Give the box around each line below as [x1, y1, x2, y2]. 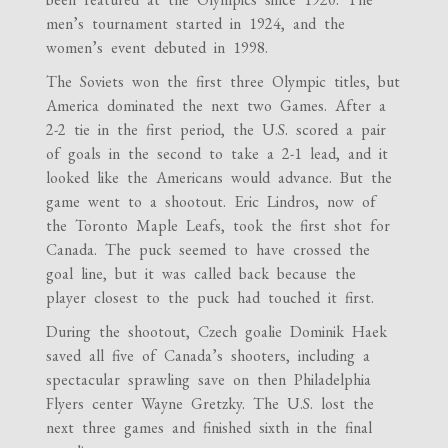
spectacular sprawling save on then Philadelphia [46, 369, 372, 390]
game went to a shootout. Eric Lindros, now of [46, 191, 377, 212]
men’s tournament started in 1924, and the [46, 13, 346, 34]
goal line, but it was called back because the [46, 263, 357, 284]
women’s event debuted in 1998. [46, 37, 269, 58]
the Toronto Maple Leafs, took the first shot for [46, 215, 391, 236]
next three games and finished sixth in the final [46, 417, 373, 438]
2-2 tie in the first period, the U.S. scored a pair [46, 119, 387, 140]
